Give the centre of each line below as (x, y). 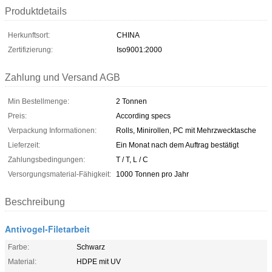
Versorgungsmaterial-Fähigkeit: (59, 174)
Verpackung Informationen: (52, 130)
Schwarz (91, 247)
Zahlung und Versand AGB (63, 77)
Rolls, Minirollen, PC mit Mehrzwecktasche (186, 130)
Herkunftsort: (29, 35)
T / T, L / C (132, 159)
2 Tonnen (131, 101)
